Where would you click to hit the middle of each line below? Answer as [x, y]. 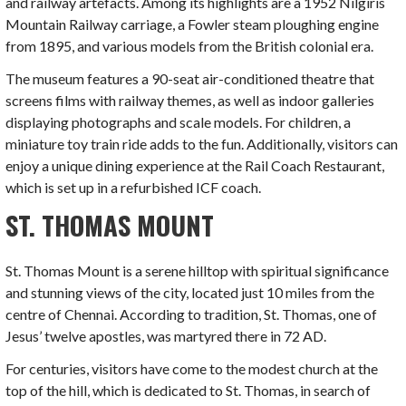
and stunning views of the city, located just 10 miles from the [190, 292]
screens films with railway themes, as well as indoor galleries [190, 100]
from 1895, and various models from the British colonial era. [190, 46]
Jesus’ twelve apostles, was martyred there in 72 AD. [166, 335]
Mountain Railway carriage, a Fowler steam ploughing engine [193, 24]
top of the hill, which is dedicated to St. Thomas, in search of [188, 390]
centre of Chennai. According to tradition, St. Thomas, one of [192, 314]
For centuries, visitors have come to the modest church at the [192, 368]
